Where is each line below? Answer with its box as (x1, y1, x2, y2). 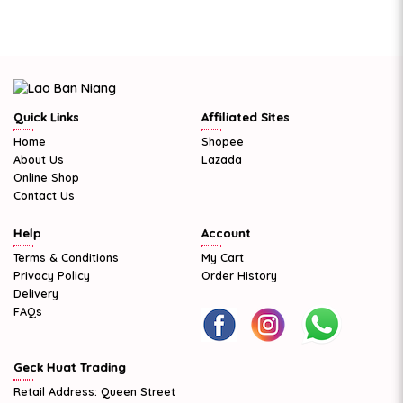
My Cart (201, 250, 244, 264)
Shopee (201, 134, 244, 148)
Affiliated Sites (201, 110, 290, 124)
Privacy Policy (13, 268, 90, 282)
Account (201, 226, 251, 240)
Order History (201, 268, 277, 282)
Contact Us (13, 188, 75, 202)
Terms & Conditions (13, 250, 119, 264)
